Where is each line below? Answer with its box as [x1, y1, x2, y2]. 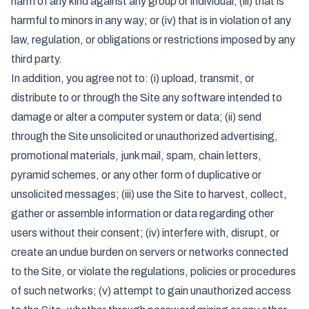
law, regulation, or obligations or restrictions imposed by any [11, 34, 295, 46]
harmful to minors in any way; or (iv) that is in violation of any [11, 14, 291, 26]
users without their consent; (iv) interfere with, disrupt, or [11, 227, 279, 239]
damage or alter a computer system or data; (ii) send [11, 111, 261, 123]
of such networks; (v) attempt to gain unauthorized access [11, 285, 291, 297]
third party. [11, 53, 62, 65]
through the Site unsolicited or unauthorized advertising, [11, 130, 278, 142]
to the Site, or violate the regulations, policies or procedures [11, 266, 296, 277]
